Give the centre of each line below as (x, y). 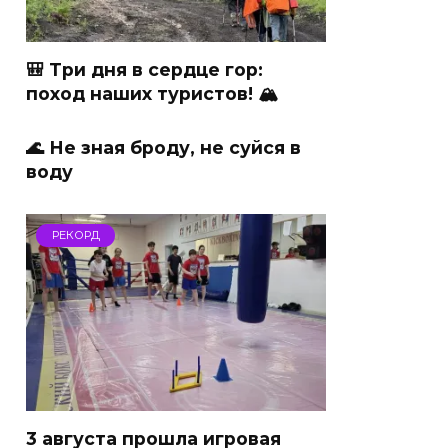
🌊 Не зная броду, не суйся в (163, 147)
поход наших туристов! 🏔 (152, 93)
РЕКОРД (75, 235)
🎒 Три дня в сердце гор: (144, 69)
